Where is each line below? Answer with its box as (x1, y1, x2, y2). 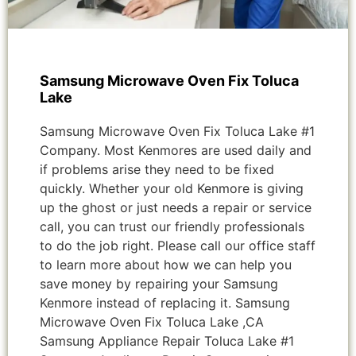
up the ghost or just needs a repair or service (40, 199, 311, 216)
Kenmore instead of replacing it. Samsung (40, 295, 290, 311)
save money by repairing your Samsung (40, 276, 278, 292)
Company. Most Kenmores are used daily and (40, 142, 311, 159)
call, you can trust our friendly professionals (40, 219, 304, 235)
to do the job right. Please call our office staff (40, 238, 315, 254)
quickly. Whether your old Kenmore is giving (40, 180, 304, 197)
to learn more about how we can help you (40, 257, 292, 273)
